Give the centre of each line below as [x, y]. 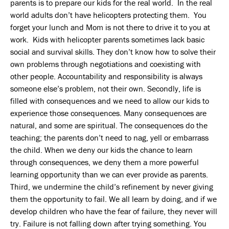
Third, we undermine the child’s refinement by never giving [112, 186]
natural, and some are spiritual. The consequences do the [109, 125]
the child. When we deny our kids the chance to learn [101, 150]
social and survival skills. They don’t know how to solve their [113, 51]
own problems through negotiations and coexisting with [106, 64]
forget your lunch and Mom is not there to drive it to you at [110, 27]
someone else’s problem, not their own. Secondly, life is [106, 88]
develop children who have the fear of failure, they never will [114, 211]
